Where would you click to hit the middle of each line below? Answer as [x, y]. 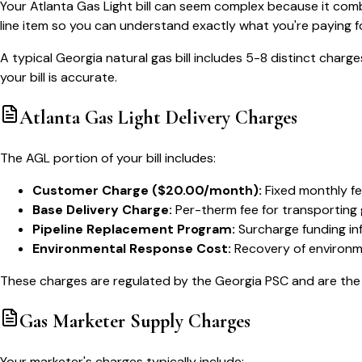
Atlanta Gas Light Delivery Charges [158, 118]
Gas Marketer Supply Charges [135, 322]
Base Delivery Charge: [102, 210]
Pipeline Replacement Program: [134, 229]
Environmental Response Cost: [132, 249]
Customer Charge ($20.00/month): [147, 191]
